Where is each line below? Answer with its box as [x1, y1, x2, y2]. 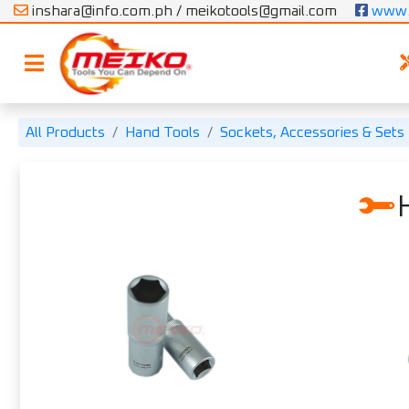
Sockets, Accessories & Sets [220, 125, 404, 140]
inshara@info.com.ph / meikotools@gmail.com [28, 4, 337, 18]
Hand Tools [125, 125, 200, 140]
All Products [26, 125, 105, 140]
